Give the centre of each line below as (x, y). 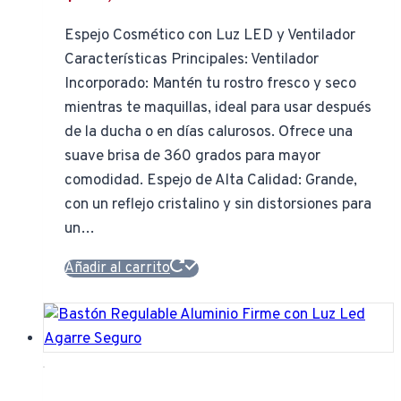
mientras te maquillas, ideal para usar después (218, 108)
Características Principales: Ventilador (192, 60)
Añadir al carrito (117, 268)
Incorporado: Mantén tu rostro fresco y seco (210, 84)
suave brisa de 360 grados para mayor (192, 156)
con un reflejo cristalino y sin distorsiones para (218, 205)
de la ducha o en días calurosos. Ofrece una (209, 132)
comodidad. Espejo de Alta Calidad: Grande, (211, 180)
